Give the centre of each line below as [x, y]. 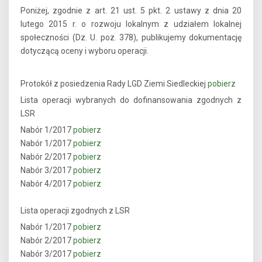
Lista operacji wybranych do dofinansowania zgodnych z [131, 100]
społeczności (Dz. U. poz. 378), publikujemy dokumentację [131, 38]
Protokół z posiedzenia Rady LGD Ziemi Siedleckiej [114, 84]
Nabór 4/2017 [47, 184]
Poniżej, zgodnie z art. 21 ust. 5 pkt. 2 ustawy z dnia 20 [131, 11]
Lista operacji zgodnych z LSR [75, 211]
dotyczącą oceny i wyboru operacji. [85, 51]
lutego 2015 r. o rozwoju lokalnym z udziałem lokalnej [131, 24]
